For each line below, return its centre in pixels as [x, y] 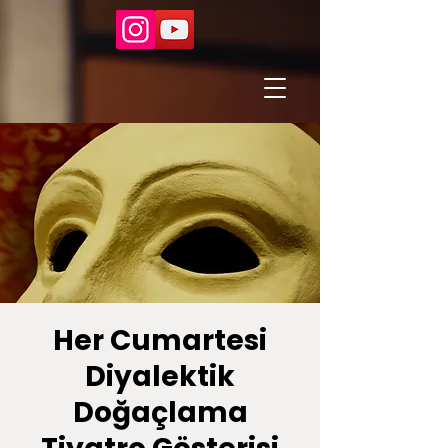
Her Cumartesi [160, 340]
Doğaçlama [160, 412]
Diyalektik [160, 376]
